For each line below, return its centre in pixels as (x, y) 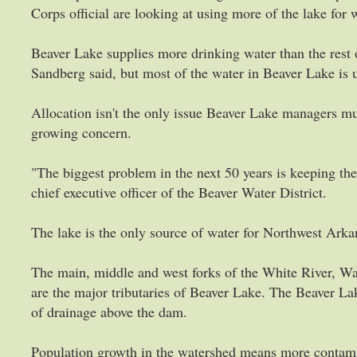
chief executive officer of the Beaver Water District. (179, 192)
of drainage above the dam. (109, 312)
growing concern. (81, 132)
